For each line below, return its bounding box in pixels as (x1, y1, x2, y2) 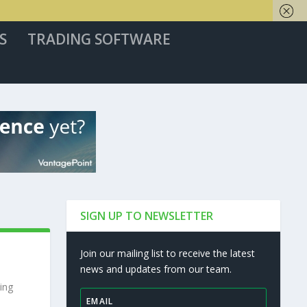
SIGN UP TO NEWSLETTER (80, 208, 214, 223)
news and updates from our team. (80, 262, 232, 275)
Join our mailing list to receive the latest (80, 247, 256, 260)
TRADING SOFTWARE (27, 29, 171, 49)
